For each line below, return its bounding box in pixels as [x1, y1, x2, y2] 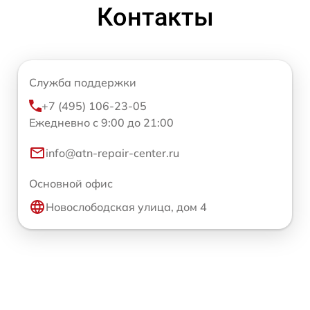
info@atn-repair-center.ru [46, 145, 179, 160]
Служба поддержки [29, 75, 136, 89]
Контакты [96, 2, 214, 32]
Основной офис [29, 176, 113, 190]
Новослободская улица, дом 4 [46, 199, 207, 214]
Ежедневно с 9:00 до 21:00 [29, 115, 174, 129]
